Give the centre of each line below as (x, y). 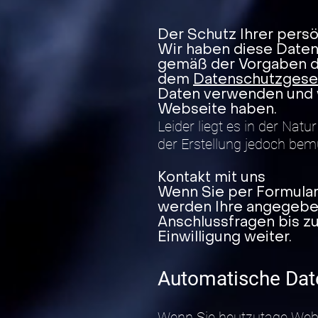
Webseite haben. (217, 110)
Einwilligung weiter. (225, 238)
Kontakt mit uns (212, 178)
